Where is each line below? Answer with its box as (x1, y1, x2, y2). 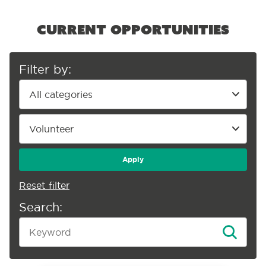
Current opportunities (37, 21, 229, 38)
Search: (19, 199, 62, 214)
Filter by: (19, 62, 71, 77)
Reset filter (19, 179, 69, 191)
